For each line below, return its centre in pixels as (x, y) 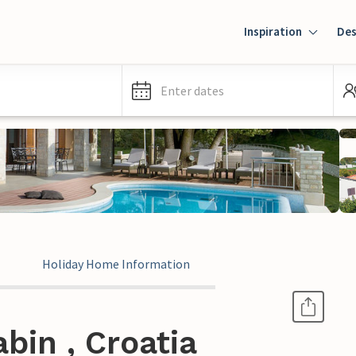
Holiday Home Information (116, 264)
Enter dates (192, 91)
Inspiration (273, 31)
